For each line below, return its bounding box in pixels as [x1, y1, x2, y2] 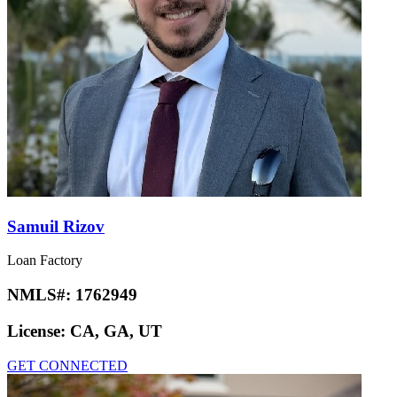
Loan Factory [7, 253, 82, 269]
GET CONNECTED [7, 357, 128, 373]
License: [7, 321, 70, 340]
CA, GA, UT [70, 321, 162, 340]
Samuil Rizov [7, 216, 105, 236]
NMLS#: [7, 285, 75, 305]
